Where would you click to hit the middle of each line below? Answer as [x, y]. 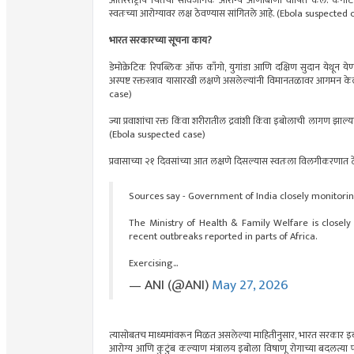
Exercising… [154, 264]
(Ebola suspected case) [157, 135]
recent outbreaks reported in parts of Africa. [223, 237]
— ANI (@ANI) [170, 285]
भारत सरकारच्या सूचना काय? [160, 41]
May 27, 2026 [250, 285]
